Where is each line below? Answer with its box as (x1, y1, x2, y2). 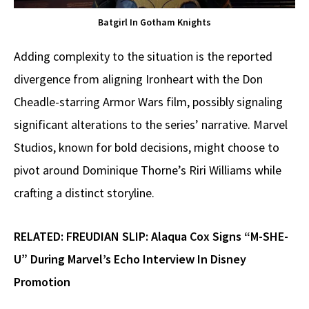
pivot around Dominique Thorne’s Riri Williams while (14, 161, 281, 178)
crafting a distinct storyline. (14, 184, 154, 201)
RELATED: (14, 228, 66, 244)
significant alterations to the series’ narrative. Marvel (14, 116, 288, 132)
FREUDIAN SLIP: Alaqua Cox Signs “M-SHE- (66, 228, 288, 244)
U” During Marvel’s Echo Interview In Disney (14, 250, 246, 267)
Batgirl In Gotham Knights (98, 15, 211, 28)
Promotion (14, 273, 70, 290)
